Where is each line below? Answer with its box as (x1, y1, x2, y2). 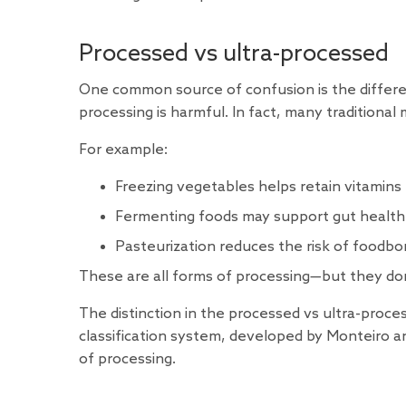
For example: (79, 140, 168, 159)
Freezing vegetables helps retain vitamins (115, 178, 401, 196)
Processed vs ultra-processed (79, 40, 389, 68)
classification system (79, 327, 221, 345)
